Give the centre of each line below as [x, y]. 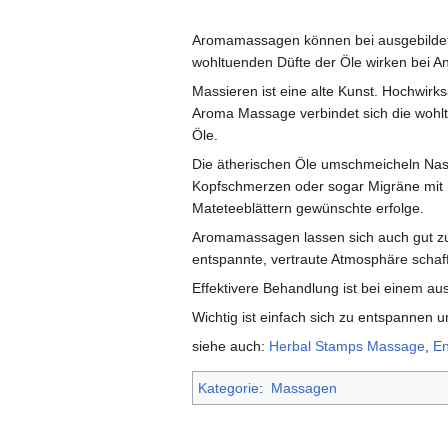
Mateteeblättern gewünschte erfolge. [308, 208]
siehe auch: [230, 346]
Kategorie [228, 388]
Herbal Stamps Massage [347, 346]
